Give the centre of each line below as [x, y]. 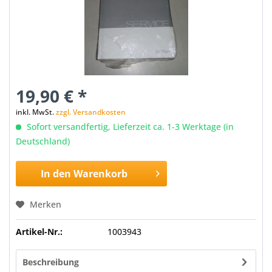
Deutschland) [43, 141]
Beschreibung [51, 262]
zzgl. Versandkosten [91, 112]
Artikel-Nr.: [39, 232]
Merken [46, 204]
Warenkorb [101, 174]
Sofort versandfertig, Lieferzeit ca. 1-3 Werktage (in [129, 127]
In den [56, 174]
